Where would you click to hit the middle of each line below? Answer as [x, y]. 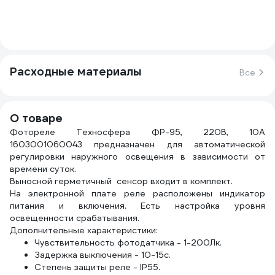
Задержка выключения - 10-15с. [103, 255]
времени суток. [43, 169]
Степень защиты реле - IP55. [97, 267]
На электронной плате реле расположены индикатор [137, 193]
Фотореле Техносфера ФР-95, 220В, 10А [137, 132]
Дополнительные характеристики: [84, 230]
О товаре [36, 118]
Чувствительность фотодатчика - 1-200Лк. [128, 242]
